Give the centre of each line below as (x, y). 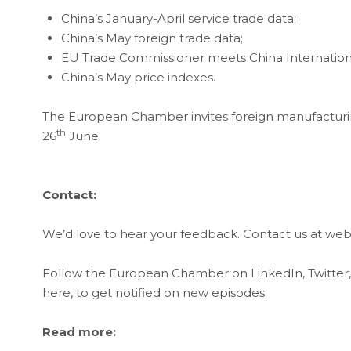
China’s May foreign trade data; (152, 38)
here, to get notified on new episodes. (154, 292)
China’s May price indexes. (138, 77)
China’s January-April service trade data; (178, 18)
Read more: (79, 331)
